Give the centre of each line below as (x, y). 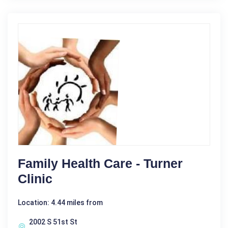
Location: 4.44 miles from (60, 203)
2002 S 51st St (53, 222)
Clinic (35, 179)
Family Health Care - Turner (100, 164)
